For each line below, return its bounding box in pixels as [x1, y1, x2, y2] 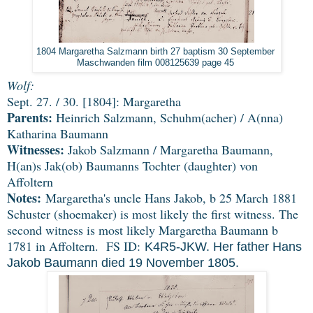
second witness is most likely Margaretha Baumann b [7, 221, 278, 239]
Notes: [7, 189, 41, 208]
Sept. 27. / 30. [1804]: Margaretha [7, 93, 181, 110]
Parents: [7, 108, 52, 127]
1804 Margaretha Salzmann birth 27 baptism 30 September [36, 46, 277, 57]
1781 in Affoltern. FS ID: [7, 238, 145, 255]
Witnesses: [7, 140, 64, 159]
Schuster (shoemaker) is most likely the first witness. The [7, 205, 298, 223]
